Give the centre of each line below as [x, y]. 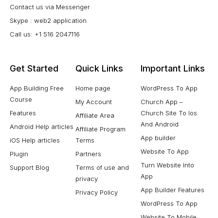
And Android [160, 124]
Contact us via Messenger [50, 7]
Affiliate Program [100, 129]
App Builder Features [173, 190]
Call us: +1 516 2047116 [45, 34]
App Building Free [37, 88]
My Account [93, 102]
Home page [93, 88]
